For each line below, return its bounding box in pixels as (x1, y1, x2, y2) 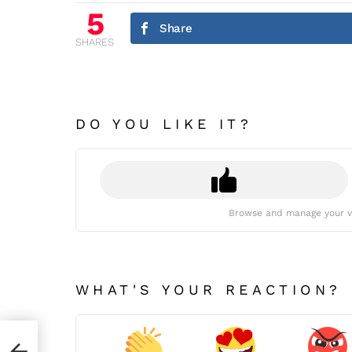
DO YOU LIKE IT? (75, 115, 253, 133)
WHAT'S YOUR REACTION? (75, 281, 342, 299)
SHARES (75, 36, 114, 49)
